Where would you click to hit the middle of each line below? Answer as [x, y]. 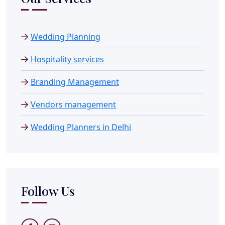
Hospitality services [67, 59]
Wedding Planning [66, 36]
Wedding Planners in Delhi [81, 127]
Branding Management [75, 82]
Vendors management [73, 104]
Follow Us [48, 190]
